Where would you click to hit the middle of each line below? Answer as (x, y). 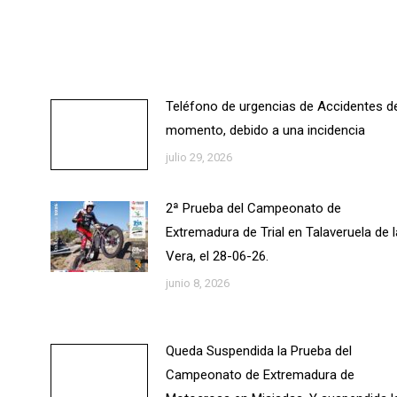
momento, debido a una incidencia (265, 130)
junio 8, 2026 (197, 283)
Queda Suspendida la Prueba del (258, 351)
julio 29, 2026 (198, 157)
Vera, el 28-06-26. (217, 256)
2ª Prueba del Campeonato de (253, 208)
